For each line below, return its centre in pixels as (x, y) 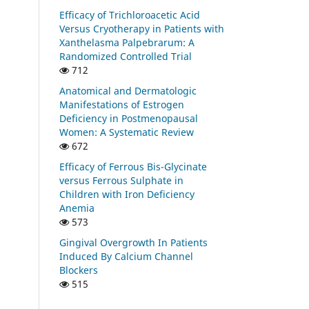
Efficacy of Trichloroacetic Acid (130, 14)
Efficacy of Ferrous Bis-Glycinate (133, 166)
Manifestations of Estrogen (122, 104)
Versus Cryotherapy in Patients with (142, 28)
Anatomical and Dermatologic (128, 90)
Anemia (77, 208)
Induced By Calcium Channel (126, 256)
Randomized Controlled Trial (126, 56)
